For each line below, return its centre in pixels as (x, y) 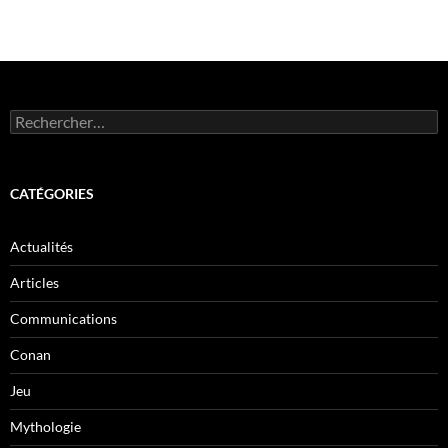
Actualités (41, 246)
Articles (34, 282)
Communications (63, 318)
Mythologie (45, 426)
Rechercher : (48, 117)
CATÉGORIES (52, 193)
